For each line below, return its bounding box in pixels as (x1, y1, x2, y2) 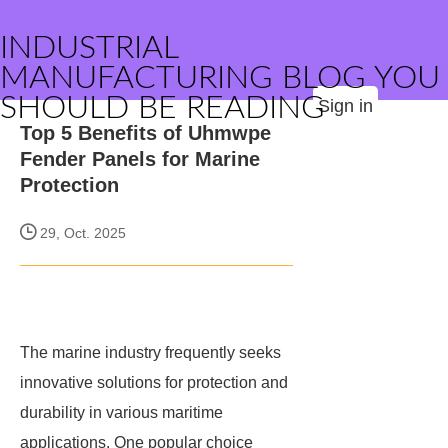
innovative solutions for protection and (20, 374, 288, 391)
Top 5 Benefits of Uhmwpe (20, 122, 271, 144)
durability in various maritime (20, 404, 223, 421)
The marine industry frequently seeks (20, 344, 281, 361)
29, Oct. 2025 (36, 225, 126, 241)
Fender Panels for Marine (20, 148, 260, 170)
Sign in (318, 96, 373, 116)
